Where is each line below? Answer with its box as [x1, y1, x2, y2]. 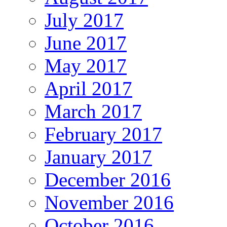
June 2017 [45, 32, 127, 54]
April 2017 [45, 78, 132, 100]
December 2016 [45, 169, 171, 191]
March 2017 [45, 100, 142, 123]
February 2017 [45, 123, 162, 145]
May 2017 [45, 55, 127, 77]
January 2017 [45, 146, 152, 168]
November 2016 [45, 192, 174, 214]
